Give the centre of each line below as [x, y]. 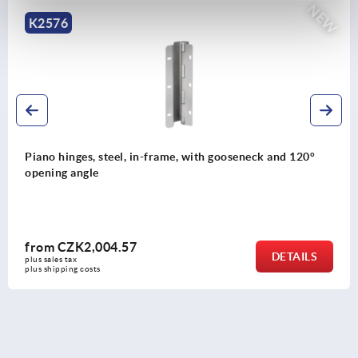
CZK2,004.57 [97, 247]
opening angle [62, 173]
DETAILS [294, 257]
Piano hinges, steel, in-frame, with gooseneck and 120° [170, 157]
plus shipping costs [63, 269]
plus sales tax [52, 260]
